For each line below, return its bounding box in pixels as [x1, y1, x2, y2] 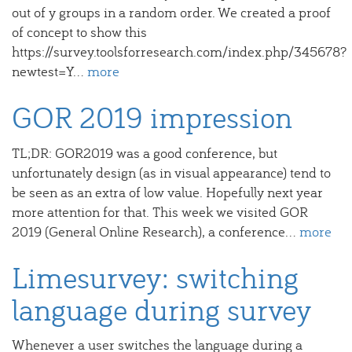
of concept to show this [12, 23, 147, 41]
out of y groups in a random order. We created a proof [12, 3, 331, 21]
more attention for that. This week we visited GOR [12, 202, 308, 221]
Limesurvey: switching [12, 257, 299, 296]
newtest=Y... [12, 62, 87, 80]
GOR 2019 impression [12, 97, 292, 136]
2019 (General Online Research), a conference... [12, 222, 299, 240]
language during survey [12, 289, 312, 328]
